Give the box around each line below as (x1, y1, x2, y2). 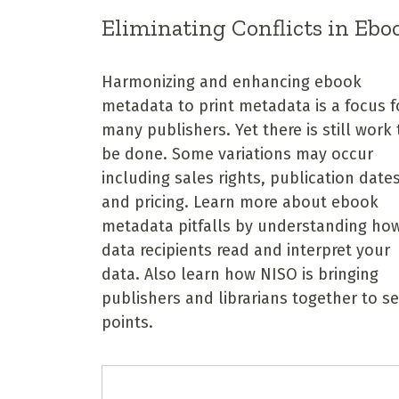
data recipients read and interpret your (102, 240, 390, 260)
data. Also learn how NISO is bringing (102, 264, 379, 284)
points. (102, 312, 158, 332)
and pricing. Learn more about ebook (102, 191, 379, 212)
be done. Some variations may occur (102, 143, 373, 164)
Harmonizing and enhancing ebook (102, 71, 362, 92)
